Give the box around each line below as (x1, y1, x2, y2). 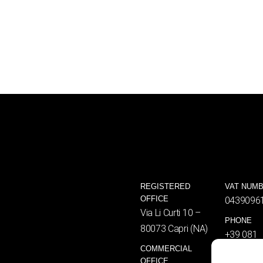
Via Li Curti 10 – (140, 207, 201, 218)
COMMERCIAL (140, 244, 192, 253)
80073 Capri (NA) (140, 223, 208, 234)
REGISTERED (140, 182, 190, 191)
